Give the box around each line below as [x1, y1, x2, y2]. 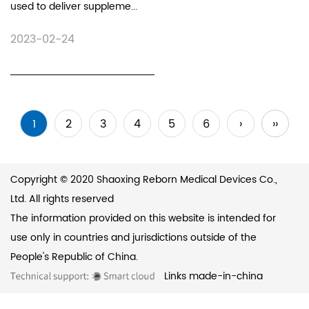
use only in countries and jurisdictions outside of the [10, 230, 257, 246]
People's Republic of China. [10, 249, 138, 266]
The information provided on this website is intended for [10, 210, 276, 227]
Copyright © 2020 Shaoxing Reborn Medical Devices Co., [10, 172, 277, 188]
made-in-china [188, 268, 263, 285]
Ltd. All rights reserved [10, 191, 114, 208]
